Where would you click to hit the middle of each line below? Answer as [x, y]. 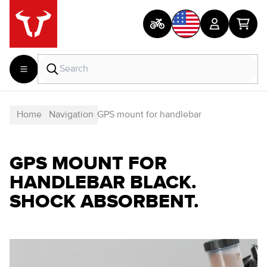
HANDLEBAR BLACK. [103, 182]
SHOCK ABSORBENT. [104, 201]
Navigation [71, 115]
